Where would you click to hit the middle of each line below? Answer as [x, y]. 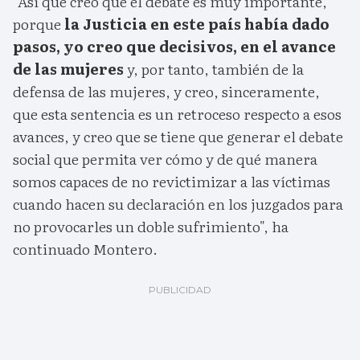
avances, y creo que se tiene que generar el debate [178, 137]
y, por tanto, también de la [214, 69]
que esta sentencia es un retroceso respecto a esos [177, 114]
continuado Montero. [85, 249]
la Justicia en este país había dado [195, 24]
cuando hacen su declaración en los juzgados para [178, 204]
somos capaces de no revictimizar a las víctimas [172, 182]
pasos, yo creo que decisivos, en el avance [174, 47]
